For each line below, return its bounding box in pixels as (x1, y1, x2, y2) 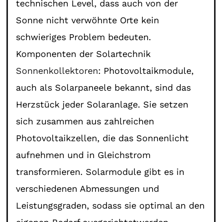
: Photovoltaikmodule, (98, 65, 194, 76)
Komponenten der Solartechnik (16, 48, 151, 59)
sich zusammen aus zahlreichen (16, 115, 155, 126)
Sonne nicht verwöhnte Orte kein (16, 14, 160, 25)
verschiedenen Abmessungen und (16, 183, 160, 194)
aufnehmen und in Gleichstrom (16, 149, 151, 160)
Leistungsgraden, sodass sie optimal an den (16, 200, 205, 211)
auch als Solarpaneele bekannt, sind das (16, 82, 191, 93)
